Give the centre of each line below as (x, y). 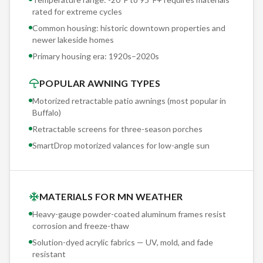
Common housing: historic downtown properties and (129, 28)
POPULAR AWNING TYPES (100, 83)
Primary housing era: (70, 56)
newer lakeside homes (73, 39)
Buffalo (45, 112)
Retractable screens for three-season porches (117, 129)
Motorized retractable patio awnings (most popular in (129, 100)
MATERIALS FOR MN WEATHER (111, 196)
